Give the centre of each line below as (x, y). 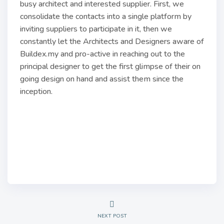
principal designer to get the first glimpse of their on (110, 66)
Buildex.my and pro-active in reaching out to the (102, 54)
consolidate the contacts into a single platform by (106, 16)
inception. (36, 91)
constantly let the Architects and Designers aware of (112, 41)
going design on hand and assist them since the (102, 79)
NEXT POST (112, 216)
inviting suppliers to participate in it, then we (96, 29)
